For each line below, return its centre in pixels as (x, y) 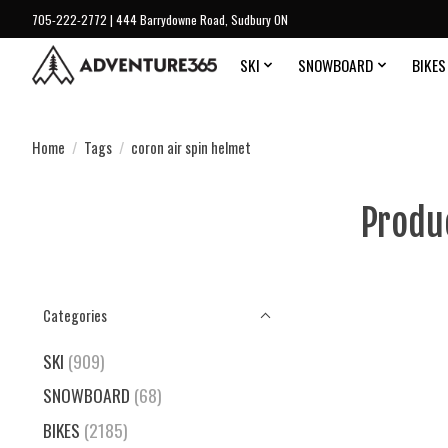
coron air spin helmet (190, 147)
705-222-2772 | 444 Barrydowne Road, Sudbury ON (160, 19)
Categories (75, 315)
